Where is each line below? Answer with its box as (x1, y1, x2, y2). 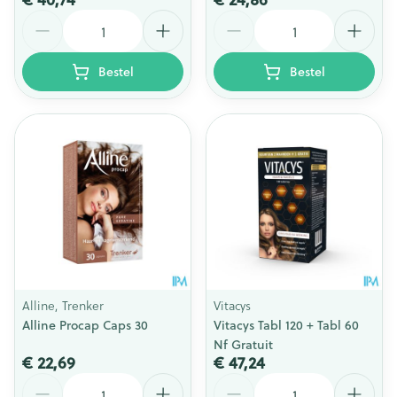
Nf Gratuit (214, 336, 273, 354)
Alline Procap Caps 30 (22, 316, 148, 334)
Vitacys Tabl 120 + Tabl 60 (214, 316, 359, 334)
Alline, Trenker (22, 296, 104, 315)
